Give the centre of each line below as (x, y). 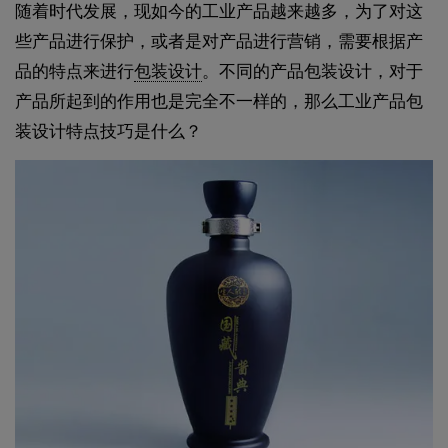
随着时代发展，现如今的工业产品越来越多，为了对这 (219, 12)
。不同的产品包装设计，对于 (312, 72)
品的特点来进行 (74, 72)
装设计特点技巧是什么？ (108, 132)
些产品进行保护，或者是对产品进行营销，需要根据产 (219, 42)
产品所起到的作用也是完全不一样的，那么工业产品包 (219, 102)
